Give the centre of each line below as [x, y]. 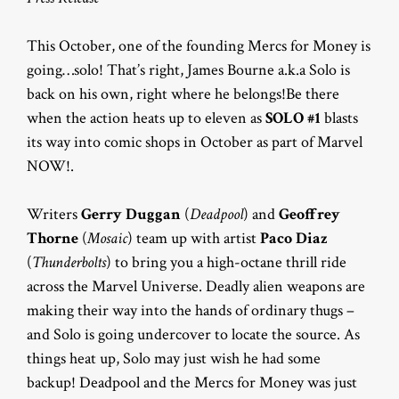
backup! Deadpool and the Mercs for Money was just [192, 383]
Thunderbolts [69, 262]
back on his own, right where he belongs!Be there [183, 94]
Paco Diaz [294, 238]
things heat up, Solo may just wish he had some [174, 358]
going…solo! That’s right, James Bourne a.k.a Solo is [188, 70]
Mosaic [107, 238]
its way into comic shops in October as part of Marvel [195, 142]
